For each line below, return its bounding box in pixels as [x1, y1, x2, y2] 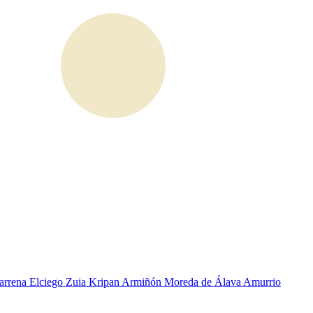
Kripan [89, 276, 122, 288]
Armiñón [122, 276, 164, 288]
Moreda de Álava [164, 276, 243, 288]
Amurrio [243, 276, 281, 288]
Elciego [29, 276, 66, 288]
